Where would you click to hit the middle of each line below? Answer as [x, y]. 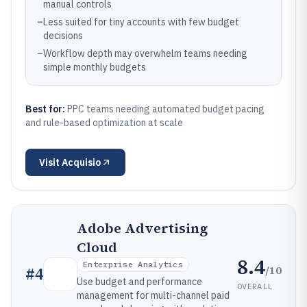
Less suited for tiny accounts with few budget [141, 22]
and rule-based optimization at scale [104, 123]
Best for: [46, 109]
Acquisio [81, 162]
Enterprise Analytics [133, 264]
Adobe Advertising [142, 228]
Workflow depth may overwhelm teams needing [145, 53]
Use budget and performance [139, 282]
